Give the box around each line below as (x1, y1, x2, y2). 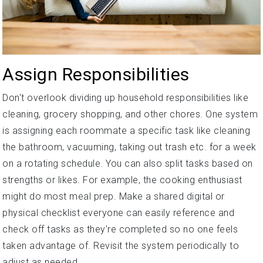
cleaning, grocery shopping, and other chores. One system (2, 109, 258, 120)
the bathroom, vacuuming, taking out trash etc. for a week (2, 141, 257, 153)
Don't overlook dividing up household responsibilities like (2, 92, 248, 104)
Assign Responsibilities (2, 64, 190, 85)
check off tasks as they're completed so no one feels (2, 224, 238, 235)
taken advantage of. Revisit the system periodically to (2, 240, 239, 252)
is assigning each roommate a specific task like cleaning (2, 125, 250, 137)
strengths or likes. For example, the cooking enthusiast (2, 174, 242, 186)
